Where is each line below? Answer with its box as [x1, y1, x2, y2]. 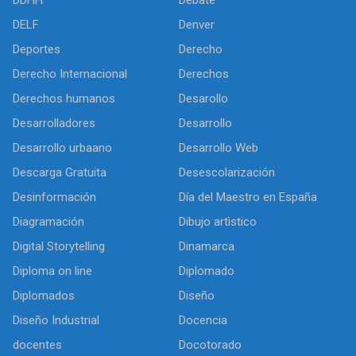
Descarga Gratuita [13, 164, 106, 180]
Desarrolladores [13, 115, 95, 130]
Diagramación [13, 214, 84, 229]
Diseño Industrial [13, 312, 99, 327]
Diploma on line [13, 263, 92, 278]
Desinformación [13, 189, 96, 204]
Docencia [179, 312, 227, 327]
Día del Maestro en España [179, 189, 317, 204]
